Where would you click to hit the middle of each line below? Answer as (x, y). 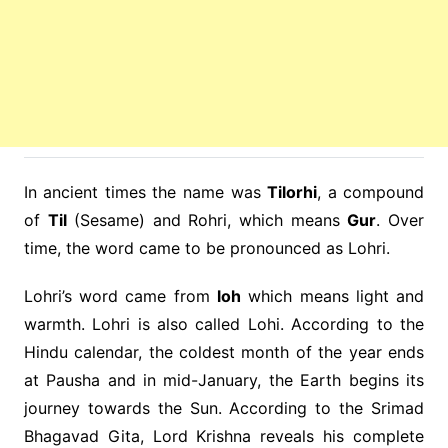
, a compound (371, 192)
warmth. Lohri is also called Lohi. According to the (224, 324)
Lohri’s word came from (120, 296)
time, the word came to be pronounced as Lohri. (206, 248)
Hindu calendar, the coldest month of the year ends (224, 352)
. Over (400, 220)
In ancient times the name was (145, 192)
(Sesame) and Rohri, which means (207, 220)
